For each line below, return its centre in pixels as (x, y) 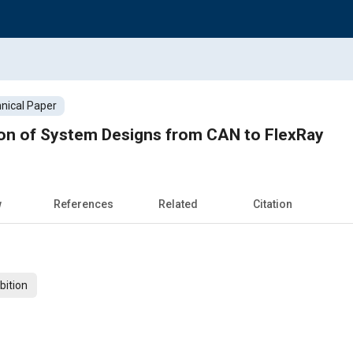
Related (178, 204)
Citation (273, 204)
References (84, 204)
